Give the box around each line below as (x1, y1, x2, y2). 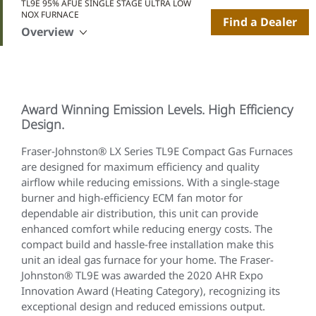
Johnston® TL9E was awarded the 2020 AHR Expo (21, 268, 263, 282)
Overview (21, 24, 74, 39)
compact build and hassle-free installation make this (21, 237, 274, 251)
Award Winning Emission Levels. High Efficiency (21, 101, 293, 118)
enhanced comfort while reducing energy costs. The (21, 221, 272, 236)
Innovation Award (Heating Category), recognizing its (21, 284, 280, 298)
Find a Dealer (223, 13, 297, 30)
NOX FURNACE (21, 8, 79, 20)
